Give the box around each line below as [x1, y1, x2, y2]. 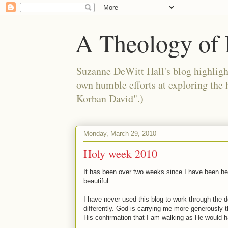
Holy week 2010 [83, 146, 157, 161]
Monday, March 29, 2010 [83, 129, 156, 137]
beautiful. [83, 177, 110, 185]
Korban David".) [76, 92, 144, 105]
